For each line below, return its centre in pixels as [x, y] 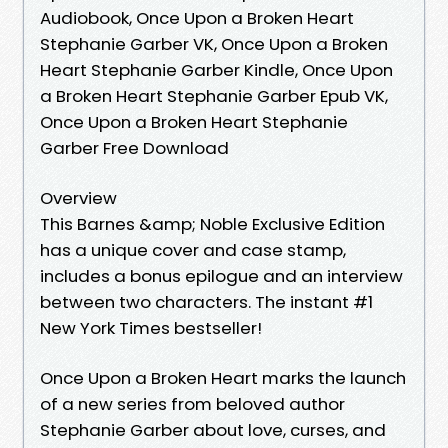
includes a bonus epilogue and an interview [221, 275]
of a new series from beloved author [192, 403]
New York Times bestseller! [151, 327]
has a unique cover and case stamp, [193, 249]
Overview [78, 197]
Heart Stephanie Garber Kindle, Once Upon [216, 69]
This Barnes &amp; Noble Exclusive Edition [212, 223]
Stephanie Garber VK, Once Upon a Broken [214, 43]
